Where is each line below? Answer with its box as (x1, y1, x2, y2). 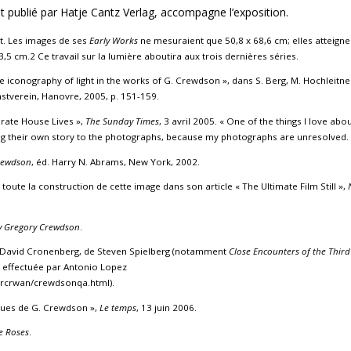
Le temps (100, 301, 136, 313)
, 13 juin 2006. (136, 301, 197, 313)
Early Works (89, 34, 138, 46)
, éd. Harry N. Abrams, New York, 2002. (31, 155, 200, 168)
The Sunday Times (85, 115, 159, 128)
